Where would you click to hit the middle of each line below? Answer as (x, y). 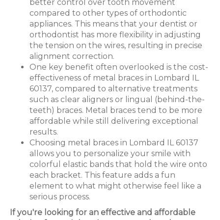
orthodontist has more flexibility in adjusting (115, 34)
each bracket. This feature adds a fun (102, 175)
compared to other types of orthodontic (108, 13)
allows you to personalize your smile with (110, 153)
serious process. (60, 196)
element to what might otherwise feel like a (115, 186)
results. (44, 132)
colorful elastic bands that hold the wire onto (118, 164)
